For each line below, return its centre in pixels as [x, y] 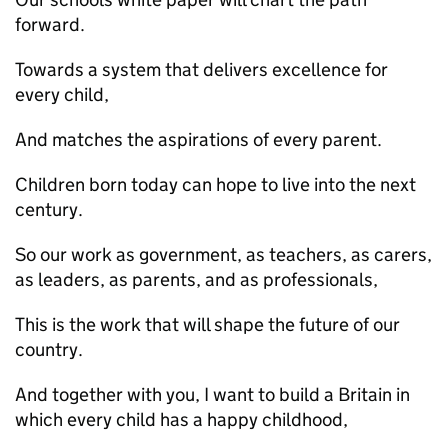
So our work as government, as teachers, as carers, [223, 254]
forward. [50, 24]
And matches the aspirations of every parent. [198, 139]
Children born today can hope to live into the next [215, 184]
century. [49, 209]
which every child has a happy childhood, [181, 419]
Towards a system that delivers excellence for [201, 69]
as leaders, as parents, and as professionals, [196, 279]
